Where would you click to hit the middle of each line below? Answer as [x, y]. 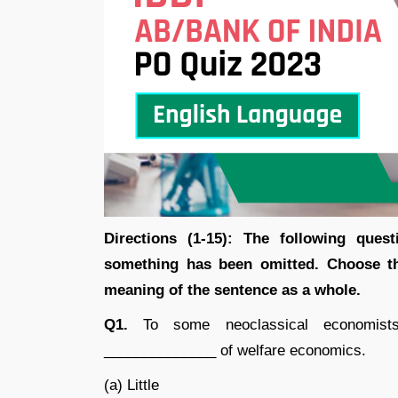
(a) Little [131, 385]
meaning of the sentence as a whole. [232, 290]
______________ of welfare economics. [235, 350]
